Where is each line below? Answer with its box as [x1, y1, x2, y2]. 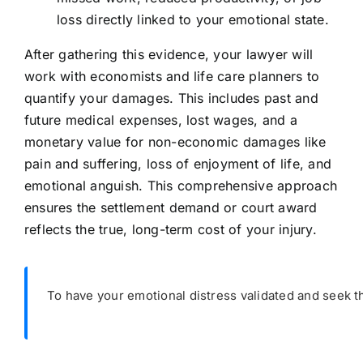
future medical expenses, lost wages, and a [23, 112, 298, 129]
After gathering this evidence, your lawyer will [23, 46, 314, 63]
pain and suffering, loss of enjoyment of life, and [23, 156, 331, 173]
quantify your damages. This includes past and [23, 90, 318, 107]
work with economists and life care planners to [23, 68, 320, 85]
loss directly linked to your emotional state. [56, 11, 329, 28]
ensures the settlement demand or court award [23, 199, 318, 216]
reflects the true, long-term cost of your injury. [23, 221, 317, 238]
